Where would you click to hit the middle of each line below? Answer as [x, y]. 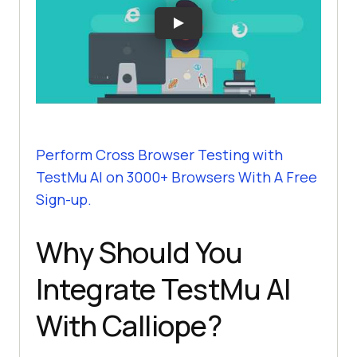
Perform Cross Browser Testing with [159, 154]
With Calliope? [129, 325]
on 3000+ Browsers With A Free [210, 177]
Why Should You [139, 252]
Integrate [98, 288]
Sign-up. [64, 199]
